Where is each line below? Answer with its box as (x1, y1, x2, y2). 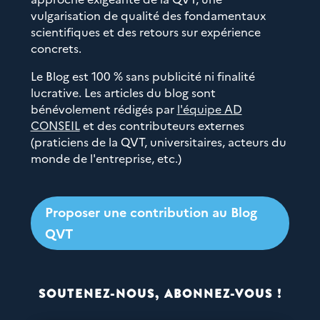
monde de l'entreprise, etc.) (30, 150, 181, 166)
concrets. (30, 40, 81, 56)
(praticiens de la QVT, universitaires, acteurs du (30, 134, 286, 149)
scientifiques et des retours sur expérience (30, 24, 261, 39)
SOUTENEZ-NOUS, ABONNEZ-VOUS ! (38, 284, 282, 302)
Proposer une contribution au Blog (44, 203, 257, 221)
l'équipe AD (176, 101, 242, 116)
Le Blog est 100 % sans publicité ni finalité (30, 68, 255, 84)
